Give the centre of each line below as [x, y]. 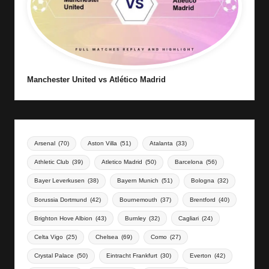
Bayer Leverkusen [60, 181]
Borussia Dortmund [61, 199]
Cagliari [188, 218]
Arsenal [45, 144]
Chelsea [107, 237]
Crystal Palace [54, 256]
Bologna [202, 181]
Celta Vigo [49, 237]
